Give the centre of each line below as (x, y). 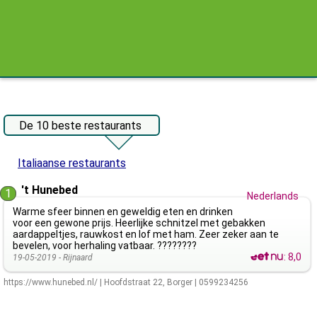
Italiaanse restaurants (72, 163)
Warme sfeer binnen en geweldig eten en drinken (123, 212)
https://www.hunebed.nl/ (51, 282)
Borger (180, 282)
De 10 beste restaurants (80, 126)
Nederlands (273, 196)
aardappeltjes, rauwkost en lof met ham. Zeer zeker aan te (146, 234)
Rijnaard (78, 258)
